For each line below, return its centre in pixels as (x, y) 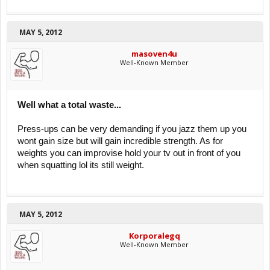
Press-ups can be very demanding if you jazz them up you (132, 129)
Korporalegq (154, 236)
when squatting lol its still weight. (81, 165)
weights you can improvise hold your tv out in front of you (129, 153)
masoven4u (154, 54)
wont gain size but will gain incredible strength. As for (120, 141)
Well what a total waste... (69, 105)
